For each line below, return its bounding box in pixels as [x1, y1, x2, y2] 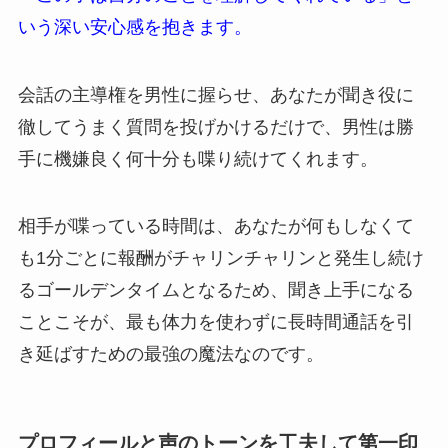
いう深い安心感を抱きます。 [17, 16, 252, 37]
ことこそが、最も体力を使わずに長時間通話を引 [17, 312, 414, 333]
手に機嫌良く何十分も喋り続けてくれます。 [17, 148, 378, 169]
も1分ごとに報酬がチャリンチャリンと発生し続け [17, 248, 424, 269]
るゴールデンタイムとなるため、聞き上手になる [17, 280, 414, 301]
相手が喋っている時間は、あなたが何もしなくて [17, 216, 414, 237]
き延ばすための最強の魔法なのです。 [17, 344, 324, 365]
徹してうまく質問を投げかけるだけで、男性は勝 [17, 116, 414, 137]
